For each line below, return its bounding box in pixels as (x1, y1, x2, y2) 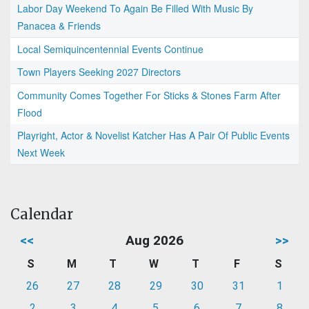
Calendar (10, 205, 73, 223)
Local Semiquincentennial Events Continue (17, 41, 203, 56)
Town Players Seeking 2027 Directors (17, 64, 181, 79)
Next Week (17, 145, 65, 159)
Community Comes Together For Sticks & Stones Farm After (17, 88, 281, 102)
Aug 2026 (126, 232, 183, 248)
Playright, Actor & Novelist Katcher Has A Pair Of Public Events (17, 128, 290, 142)
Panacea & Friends (17, 18, 101, 32)
